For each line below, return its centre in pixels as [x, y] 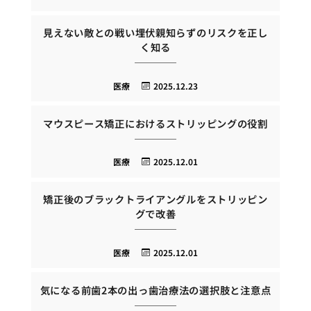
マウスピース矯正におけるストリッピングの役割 [155, 123]
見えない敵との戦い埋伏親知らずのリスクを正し [155, 33]
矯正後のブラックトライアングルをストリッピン [155, 199]
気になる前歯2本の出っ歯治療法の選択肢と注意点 [155, 289]
